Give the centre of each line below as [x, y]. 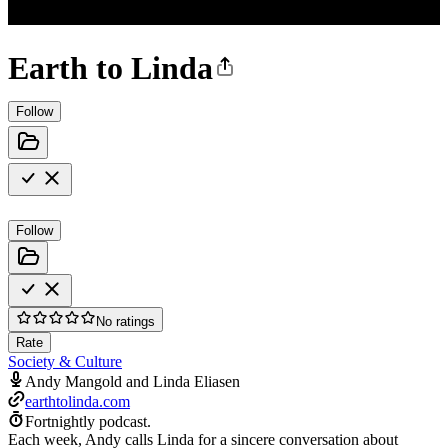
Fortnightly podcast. [88, 421]
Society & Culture [65, 361]
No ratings [125, 321]
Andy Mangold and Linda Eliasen [132, 381]
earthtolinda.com [77, 401]
